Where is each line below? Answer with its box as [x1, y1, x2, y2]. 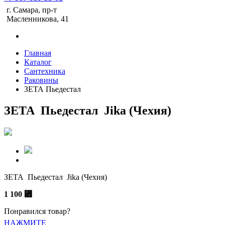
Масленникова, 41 [7, 15, 69, 23]
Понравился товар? [4, 206, 70, 215]
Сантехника [24, 67, 65, 75]
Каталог [24, 58, 52, 66]
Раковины [24, 76, 58, 84]
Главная [24, 49, 51, 57]
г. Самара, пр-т [7, 6, 57, 14]
